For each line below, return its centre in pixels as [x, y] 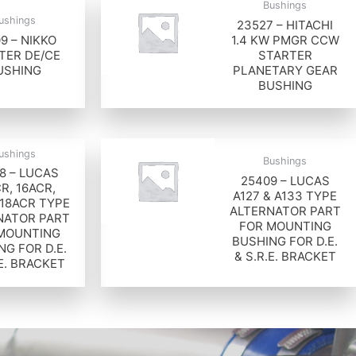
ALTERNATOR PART [285, 211]
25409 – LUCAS [285, 180]
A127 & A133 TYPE [285, 195]
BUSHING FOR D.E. [285, 241]
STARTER [285, 55]
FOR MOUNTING [285, 226]
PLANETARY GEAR [285, 70]
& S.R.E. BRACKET [285, 256]
